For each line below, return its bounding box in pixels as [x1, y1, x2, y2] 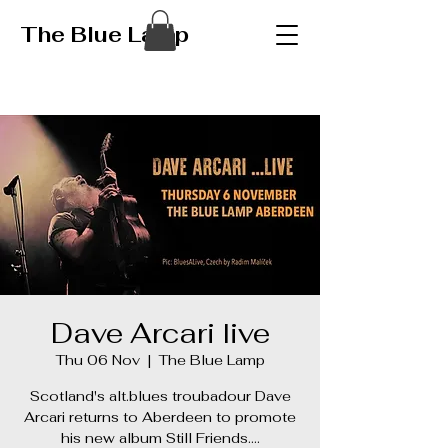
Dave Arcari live [50, 314, 270, 351]
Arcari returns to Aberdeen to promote [24, 407, 296, 426]
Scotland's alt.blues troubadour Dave [29, 386, 291, 405]
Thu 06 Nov [55, 350, 140, 369]
